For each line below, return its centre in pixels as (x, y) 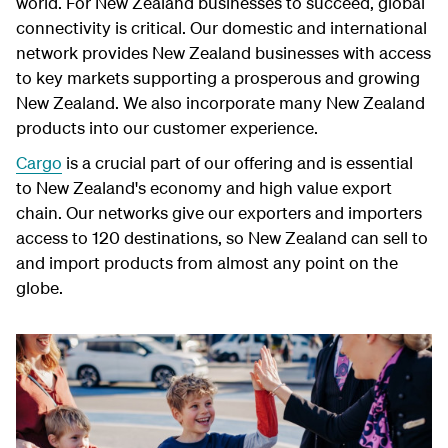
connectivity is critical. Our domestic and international (221, 27)
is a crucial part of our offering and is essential (237, 162)
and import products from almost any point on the (207, 262)
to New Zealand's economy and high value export (204, 187)
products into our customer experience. (167, 127)
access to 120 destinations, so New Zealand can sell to (222, 237)
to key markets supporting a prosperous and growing (218, 77)
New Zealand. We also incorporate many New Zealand (220, 102)
